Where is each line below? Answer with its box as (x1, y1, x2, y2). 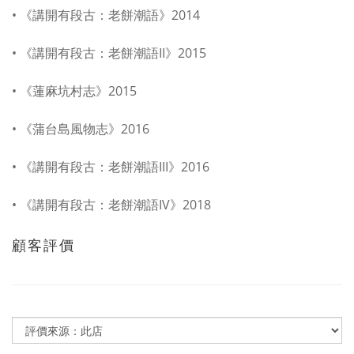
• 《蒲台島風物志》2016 (12, 120, 149, 137)
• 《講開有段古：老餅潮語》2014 (12, 6, 200, 24)
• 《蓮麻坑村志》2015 (12, 82, 137, 100)
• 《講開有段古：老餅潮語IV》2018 (12, 196, 211, 213)
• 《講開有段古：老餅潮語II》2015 (12, 44, 206, 62)
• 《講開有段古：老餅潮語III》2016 (12, 158, 209, 175)
